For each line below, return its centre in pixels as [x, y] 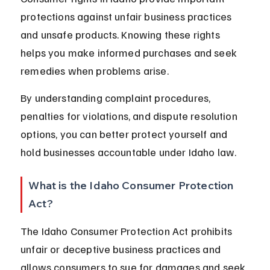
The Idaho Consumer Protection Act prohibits [128, 231]
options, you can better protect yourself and [125, 134]
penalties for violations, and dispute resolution [130, 116]
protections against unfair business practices [127, 17]
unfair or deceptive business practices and [122, 249]
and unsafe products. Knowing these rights [121, 35]
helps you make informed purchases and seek [130, 53]
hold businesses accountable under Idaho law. [129, 152]
